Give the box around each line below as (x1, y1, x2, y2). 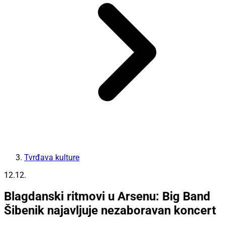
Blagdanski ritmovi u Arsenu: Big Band (4, 189, 210, 204)
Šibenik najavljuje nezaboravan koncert (4, 203, 216, 218)
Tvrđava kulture (24, 152, 79, 162)
